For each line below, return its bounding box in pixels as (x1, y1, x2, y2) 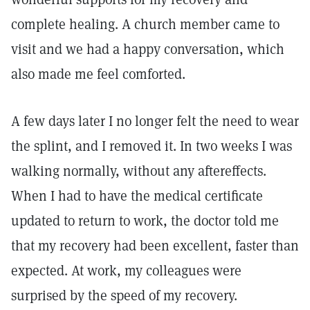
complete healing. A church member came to (11, 15, 280, 33)
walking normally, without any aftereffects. (11, 162, 266, 180)
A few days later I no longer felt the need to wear (11, 112, 299, 130)
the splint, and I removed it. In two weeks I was (11, 137, 292, 155)
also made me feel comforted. (11, 65, 185, 83)
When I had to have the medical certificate (11, 187, 263, 205)
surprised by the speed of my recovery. (11, 286, 241, 304)
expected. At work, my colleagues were (11, 262, 241, 280)
